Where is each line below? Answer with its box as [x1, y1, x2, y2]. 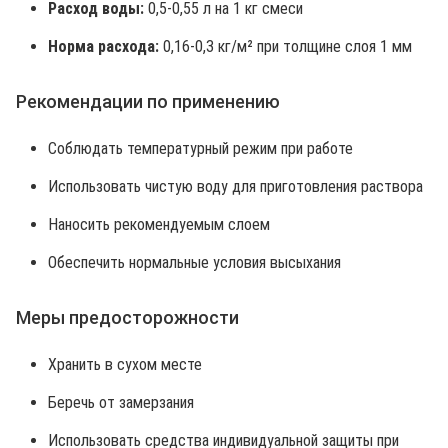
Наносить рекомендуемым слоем [48, 215, 270, 234]
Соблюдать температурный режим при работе [48, 139, 353, 158]
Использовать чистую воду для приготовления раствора [48, 177, 423, 196]
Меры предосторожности [16, 307, 239, 328]
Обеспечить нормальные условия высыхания [48, 253, 341, 272]
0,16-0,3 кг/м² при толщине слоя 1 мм [159, 37, 412, 56]
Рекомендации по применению [16, 91, 280, 112]
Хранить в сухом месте [48, 355, 202, 374]
